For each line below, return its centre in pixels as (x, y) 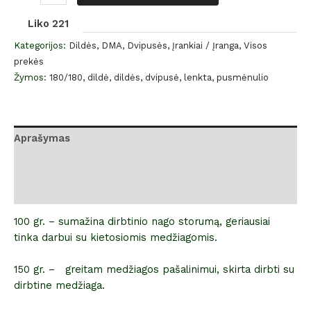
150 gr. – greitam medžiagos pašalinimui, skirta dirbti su (154, 270)
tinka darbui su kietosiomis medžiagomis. (116, 238)
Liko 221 (48, 23)
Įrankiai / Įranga (205, 45)
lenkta (198, 77)
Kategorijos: (41, 45)
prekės (29, 61)
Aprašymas (42, 138)
